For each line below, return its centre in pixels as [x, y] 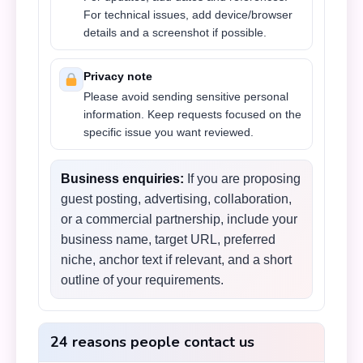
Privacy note [118, 76]
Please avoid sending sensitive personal [186, 96]
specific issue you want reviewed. [169, 132]
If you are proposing [242, 179]
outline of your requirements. [142, 280]
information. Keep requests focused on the [192, 114]
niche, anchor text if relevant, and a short [176, 260]
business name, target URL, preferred [168, 239]
